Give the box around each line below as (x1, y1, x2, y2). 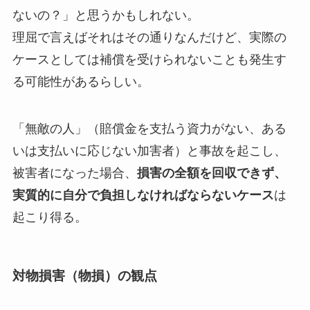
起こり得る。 (12, 210, 87, 224)
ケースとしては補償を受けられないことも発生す (12, 53, 286, 67)
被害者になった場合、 (12, 165, 137, 180)
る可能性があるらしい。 (12, 75, 149, 89)
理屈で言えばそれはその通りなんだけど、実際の (12, 30, 286, 45)
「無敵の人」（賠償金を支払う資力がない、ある (12, 121, 286, 136)
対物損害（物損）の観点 (12, 268, 157, 284)
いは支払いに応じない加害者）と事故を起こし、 (12, 143, 286, 158)
